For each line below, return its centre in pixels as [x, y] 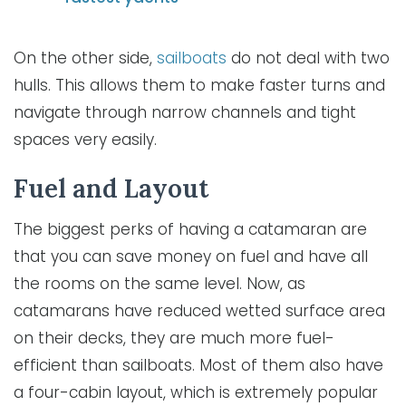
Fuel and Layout [111, 189]
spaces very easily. [85, 140]
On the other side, [85, 58]
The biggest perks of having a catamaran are [190, 230]
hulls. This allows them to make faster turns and [199, 86]
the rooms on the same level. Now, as [159, 284]
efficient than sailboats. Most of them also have [198, 366]
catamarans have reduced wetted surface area [199, 311]
